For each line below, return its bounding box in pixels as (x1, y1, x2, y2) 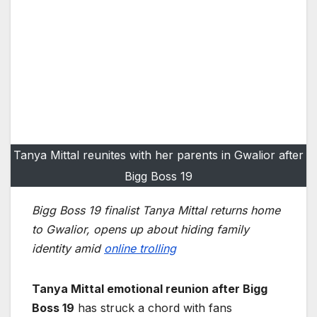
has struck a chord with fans (74, 301, 232, 316)
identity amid (32, 241, 104, 256)
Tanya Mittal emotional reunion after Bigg (32, 282, 267, 296)
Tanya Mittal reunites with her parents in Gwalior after (13, 148, 304, 163)
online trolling (104, 241, 176, 256)
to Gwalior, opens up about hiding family (32, 222, 249, 237)
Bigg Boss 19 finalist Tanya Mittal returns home (32, 203, 280, 218)
